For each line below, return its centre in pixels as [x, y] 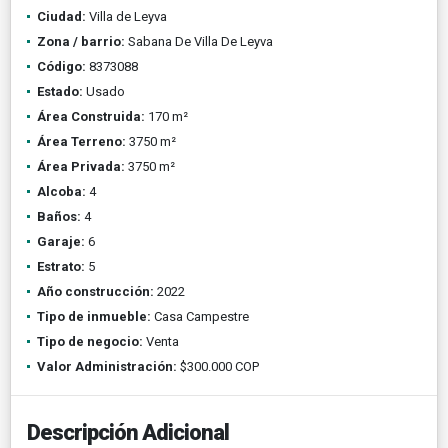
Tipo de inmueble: [94, 316]
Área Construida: [91, 116]
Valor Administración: [107, 366]
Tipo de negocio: [90, 341]
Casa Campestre [200, 316]
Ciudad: [61, 16]
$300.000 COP [218, 366]
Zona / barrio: [81, 41]
